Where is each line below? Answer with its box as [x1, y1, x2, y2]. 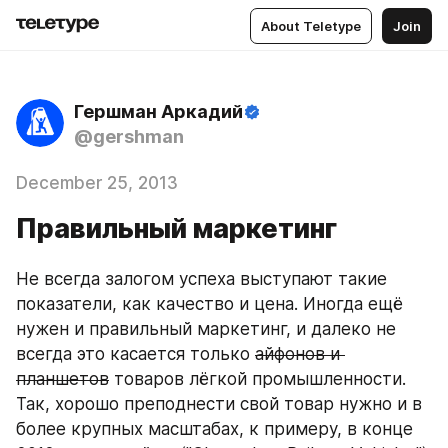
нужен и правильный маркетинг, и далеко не [16, 319, 396, 339]
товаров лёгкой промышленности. [109, 369, 406, 389]
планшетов [16, 369, 109, 389]
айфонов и [255, 344, 340, 364]
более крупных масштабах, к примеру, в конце [16, 419, 413, 439]
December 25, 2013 [16, 173, 178, 193]
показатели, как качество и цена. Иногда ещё [16, 294, 403, 314]
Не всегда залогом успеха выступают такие [16, 269, 387, 289]
